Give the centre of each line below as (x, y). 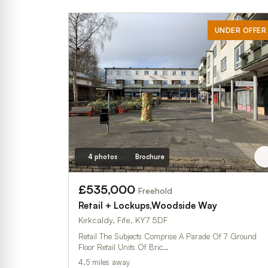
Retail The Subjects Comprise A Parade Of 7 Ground (167, 236)
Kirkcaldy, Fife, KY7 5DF (123, 220)
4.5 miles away (104, 262)
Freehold (155, 190)
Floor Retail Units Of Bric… (124, 247)
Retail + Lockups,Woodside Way (148, 205)
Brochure (150, 156)
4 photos (102, 156)
